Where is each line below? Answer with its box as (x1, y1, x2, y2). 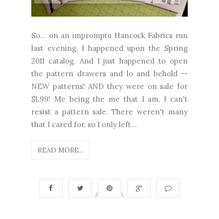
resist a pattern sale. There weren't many (31, 107, 188, 116)
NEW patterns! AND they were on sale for (31, 81, 188, 91)
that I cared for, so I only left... (31, 119, 137, 129)
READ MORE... (38, 145, 83, 154)
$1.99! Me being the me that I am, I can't (31, 94, 188, 104)
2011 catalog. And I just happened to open (31, 56, 188, 66)
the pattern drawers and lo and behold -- (31, 68, 188, 78)
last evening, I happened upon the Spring (31, 43, 188, 53)
